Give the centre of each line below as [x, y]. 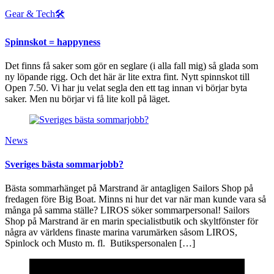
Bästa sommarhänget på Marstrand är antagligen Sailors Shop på [129, 188]
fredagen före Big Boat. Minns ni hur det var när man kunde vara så [135, 199]
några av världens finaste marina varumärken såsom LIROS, [121, 232]
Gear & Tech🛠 [35, 14]
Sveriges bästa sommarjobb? [64, 165]
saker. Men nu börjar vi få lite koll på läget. [87, 98]
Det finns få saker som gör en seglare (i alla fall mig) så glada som [131, 65]
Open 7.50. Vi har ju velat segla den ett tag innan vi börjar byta [126, 87]
